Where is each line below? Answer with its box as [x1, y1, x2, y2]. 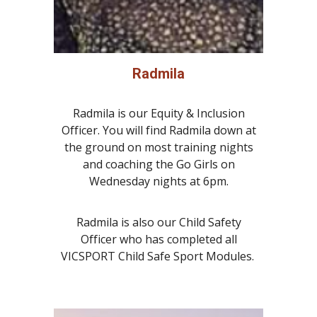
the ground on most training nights [64, 139, 253, 155]
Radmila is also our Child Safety [76, 214, 241, 230]
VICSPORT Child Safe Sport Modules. [60, 248, 257, 264]
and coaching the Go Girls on [82, 156, 235, 172]
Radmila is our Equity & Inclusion [72, 105, 245, 121]
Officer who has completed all [80, 231, 237, 247]
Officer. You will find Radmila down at [61, 122, 256, 138]
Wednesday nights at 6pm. [88, 173, 229, 189]
